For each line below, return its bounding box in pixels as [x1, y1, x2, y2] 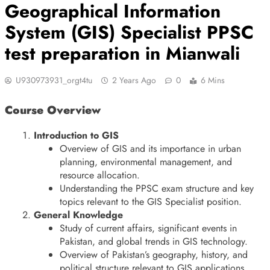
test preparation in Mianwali [5, 40, 240, 66]
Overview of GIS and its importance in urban [60, 142, 242, 156]
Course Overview [5, 101, 101, 118]
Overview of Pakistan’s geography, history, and [60, 248, 248, 262]
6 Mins [201, 74, 225, 86]
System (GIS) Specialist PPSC [5, 19, 254, 45]
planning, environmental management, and [60, 155, 233, 169]
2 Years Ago [112, 74, 156, 86]
